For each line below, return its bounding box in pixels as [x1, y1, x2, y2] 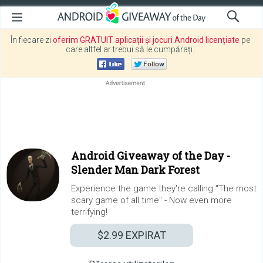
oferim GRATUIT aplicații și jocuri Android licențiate [52, 35, 240, 45]
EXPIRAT [123, 229, 166, 241]
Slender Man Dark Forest [71, 163, 200, 177]
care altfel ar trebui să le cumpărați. [66, 45, 194, 54]
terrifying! [71, 207, 107, 217]
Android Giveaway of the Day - [71, 149, 230, 163]
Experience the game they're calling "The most [71, 183, 257, 194]
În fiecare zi [10, 35, 53, 45]
